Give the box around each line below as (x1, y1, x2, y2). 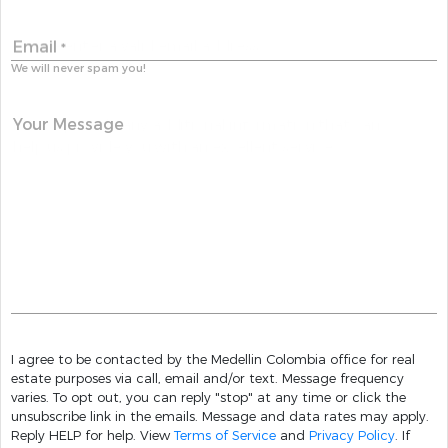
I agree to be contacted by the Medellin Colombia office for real (11, 350, 415, 368)
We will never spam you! (11, 60, 146, 76)
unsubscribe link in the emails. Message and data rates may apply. (11, 407, 202, 425)
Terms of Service (174, 426, 276, 444)
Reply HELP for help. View (11, 426, 174, 444)
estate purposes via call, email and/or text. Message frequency (11, 369, 404, 387)
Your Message (13, 113, 124, 135)
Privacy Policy (309, 426, 395, 444)
